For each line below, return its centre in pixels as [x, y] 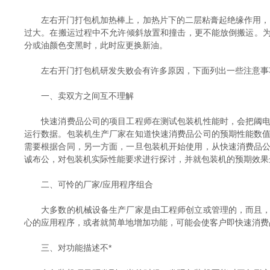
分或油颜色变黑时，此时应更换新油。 [96, 45]
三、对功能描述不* [68, 248]
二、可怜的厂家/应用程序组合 [89, 184]
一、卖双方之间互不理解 [79, 96]
